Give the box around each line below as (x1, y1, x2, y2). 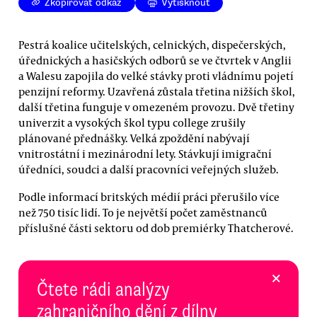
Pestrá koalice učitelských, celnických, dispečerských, (18, 37, 286, 52)
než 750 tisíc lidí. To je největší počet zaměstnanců (18, 204, 267, 219)
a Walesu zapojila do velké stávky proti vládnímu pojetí (18, 68, 294, 83)
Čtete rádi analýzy (37, 277, 170, 301)
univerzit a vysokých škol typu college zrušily (18, 115, 246, 129)
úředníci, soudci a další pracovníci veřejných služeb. (18, 161, 279, 176)
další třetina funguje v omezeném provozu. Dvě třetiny (18, 99, 294, 114)
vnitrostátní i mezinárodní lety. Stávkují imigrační (18, 146, 272, 161)
